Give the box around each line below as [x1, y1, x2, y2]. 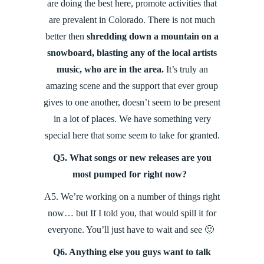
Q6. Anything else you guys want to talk [53, 247, 211, 258]
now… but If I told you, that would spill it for [48, 208, 216, 219]
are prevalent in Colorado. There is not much [49, 15, 215, 25]
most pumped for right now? [72, 169, 192, 180]
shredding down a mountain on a [87, 31, 219, 42]
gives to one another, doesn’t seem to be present [44, 97, 220, 108]
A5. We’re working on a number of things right [44, 192, 220, 202]
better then [45, 31, 87, 42]
